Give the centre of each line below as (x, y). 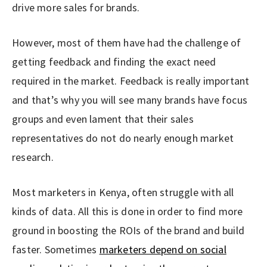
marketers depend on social (163, 249)
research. (33, 157)
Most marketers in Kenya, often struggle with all (123, 192)
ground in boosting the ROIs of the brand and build (128, 230)
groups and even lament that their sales (103, 119)
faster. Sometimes (56, 249)
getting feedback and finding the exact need (114, 61)
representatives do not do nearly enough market (123, 138)
